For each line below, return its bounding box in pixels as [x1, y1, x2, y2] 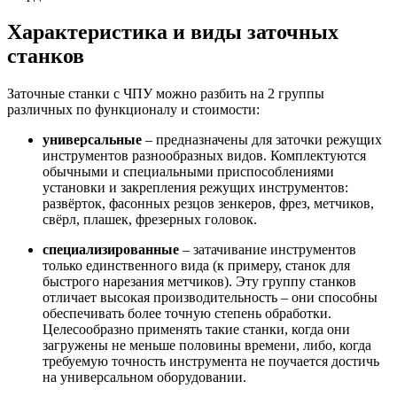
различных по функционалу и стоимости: [7, 101, 260, 117]
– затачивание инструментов [179, 241, 356, 257]
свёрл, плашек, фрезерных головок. [43, 211, 257, 227]
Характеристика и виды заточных [7, 19, 339, 43]
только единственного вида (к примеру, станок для [43, 257, 350, 273]
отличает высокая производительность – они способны [43, 289, 378, 305]
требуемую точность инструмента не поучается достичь [43, 353, 379, 369]
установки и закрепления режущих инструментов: [43, 179, 348, 195]
